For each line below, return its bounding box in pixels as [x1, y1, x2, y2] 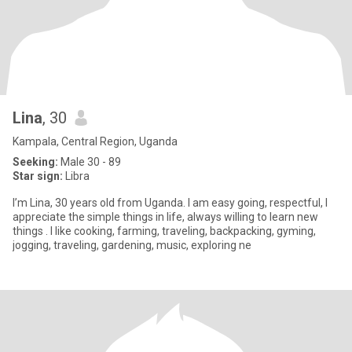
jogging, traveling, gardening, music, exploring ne [13, 239, 251, 251]
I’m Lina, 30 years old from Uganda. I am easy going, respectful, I [13, 196, 328, 209]
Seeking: [13, 156, 58, 168]
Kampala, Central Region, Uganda [13, 135, 178, 148]
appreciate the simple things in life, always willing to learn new [13, 211, 318, 223]
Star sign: [13, 170, 63, 182]
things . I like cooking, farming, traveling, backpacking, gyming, [13, 225, 117, 237]
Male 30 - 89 [58, 156, 121, 168]
